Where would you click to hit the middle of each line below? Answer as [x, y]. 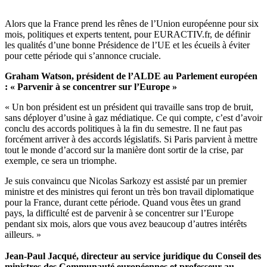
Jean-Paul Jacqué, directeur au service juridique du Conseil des [133, 256]
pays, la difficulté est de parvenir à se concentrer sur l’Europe [119, 213]
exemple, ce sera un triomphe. [61, 161]
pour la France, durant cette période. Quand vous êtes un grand [123, 203]
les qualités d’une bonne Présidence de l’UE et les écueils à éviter [127, 45]
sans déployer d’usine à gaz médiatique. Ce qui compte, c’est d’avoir [133, 118]
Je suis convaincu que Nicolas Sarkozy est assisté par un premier [126, 181]
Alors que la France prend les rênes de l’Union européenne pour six [132, 24]
